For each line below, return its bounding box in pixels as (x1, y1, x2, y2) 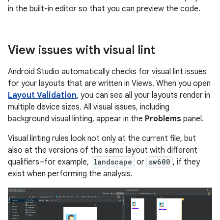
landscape (93, 157, 132, 167)
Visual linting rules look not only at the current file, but (8, 134, 196, 144)
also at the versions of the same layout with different (8, 145, 197, 156)
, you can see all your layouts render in (77, 90, 210, 101)
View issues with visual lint (8, 43, 155, 58)
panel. (181, 114, 204, 124)
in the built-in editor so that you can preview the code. (8, 4, 200, 14)
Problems (145, 114, 181, 124)
